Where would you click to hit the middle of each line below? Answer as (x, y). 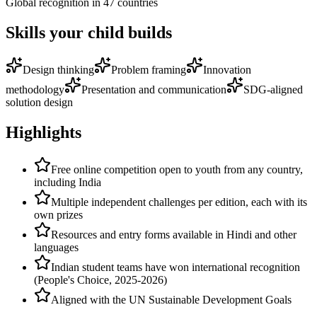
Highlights (44, 132)
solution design (39, 102)
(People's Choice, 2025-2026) (100, 279)
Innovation (227, 69)
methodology (35, 89)
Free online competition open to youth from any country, (177, 169)
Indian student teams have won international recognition (175, 267)
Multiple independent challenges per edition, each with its (179, 202)
